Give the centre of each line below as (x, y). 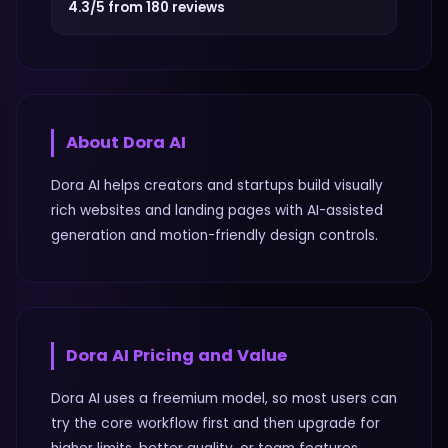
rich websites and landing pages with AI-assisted (217, 210)
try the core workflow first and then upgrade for (215, 423)
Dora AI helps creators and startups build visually (217, 185)
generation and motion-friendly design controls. (214, 235)
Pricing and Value (208, 355)
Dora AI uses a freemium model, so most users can (224, 398)
